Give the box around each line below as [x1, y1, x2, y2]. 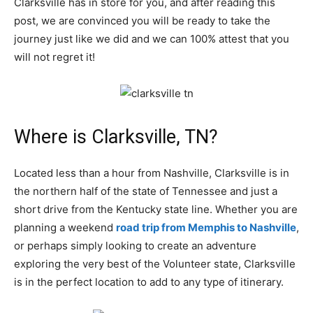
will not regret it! [14, 50, 95, 64]
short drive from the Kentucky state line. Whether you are [14, 203, 298, 217]
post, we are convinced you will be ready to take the [14, 14, 270, 28]
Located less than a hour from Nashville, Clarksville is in [14, 166, 289, 180]
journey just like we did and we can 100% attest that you [14, 32, 289, 46]
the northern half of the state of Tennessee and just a [14, 184, 277, 198]
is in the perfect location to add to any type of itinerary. [14, 275, 284, 289]
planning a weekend [14, 221, 116, 235]
